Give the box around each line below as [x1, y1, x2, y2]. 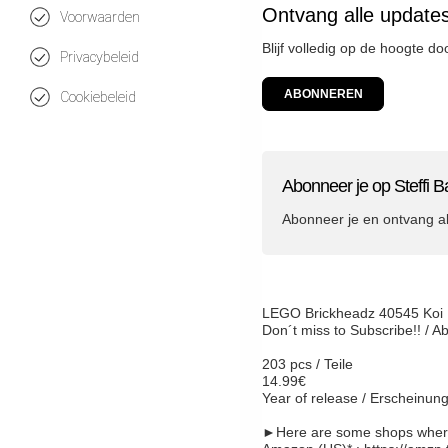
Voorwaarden [60, 9, 140, 25]
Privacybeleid [60, 49, 139, 65]
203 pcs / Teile [262, 356, 353, 373]
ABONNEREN [283, 87, 363, 102]
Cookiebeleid [60, 89, 136, 105]
